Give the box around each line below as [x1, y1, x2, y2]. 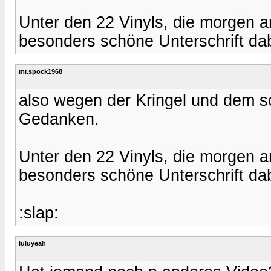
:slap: [19, 203, 59, 222]
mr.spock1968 [19, 67, 62, 75]
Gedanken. [19, 109, 99, 128]
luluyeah [19, 239, 46, 247]
